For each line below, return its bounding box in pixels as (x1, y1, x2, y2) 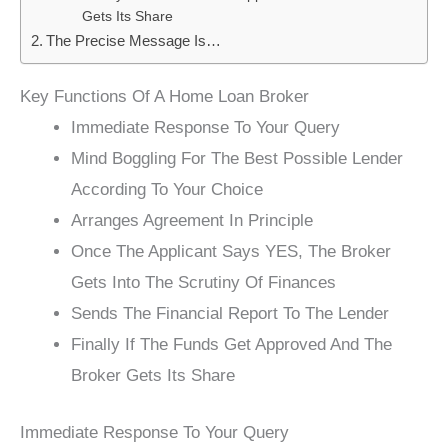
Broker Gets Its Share (71, 366, 235, 386)
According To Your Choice (71, 180, 263, 200)
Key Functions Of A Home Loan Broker (20, 87, 309, 107)
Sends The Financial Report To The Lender (71, 304, 389, 324)
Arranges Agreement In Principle (71, 211, 313, 231)
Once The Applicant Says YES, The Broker (71, 242, 391, 262)
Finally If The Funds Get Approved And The (71, 335, 392, 355)
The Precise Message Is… (46, 32, 222, 50)
